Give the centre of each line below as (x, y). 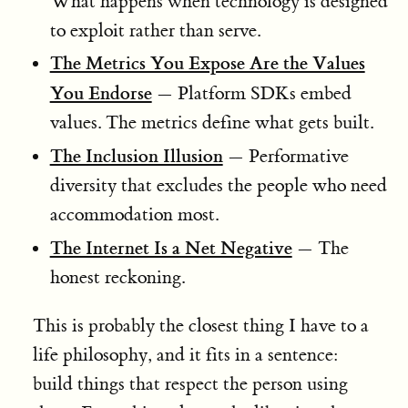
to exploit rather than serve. (155, 30)
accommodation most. (134, 214)
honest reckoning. (117, 277)
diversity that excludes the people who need (218, 185)
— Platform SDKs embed (251, 94)
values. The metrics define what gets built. (211, 123)
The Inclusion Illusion (136, 156)
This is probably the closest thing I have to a (200, 325)
